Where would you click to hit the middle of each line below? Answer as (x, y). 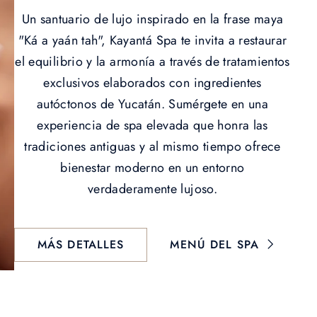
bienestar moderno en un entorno (152, 167)
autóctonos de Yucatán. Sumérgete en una (152, 104)
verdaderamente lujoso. (152, 189)
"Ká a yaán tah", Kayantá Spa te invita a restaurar (152, 40)
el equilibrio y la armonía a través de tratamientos (152, 61)
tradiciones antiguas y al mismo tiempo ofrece (152, 146)
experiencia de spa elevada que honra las (152, 125)
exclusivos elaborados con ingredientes (152, 82)
